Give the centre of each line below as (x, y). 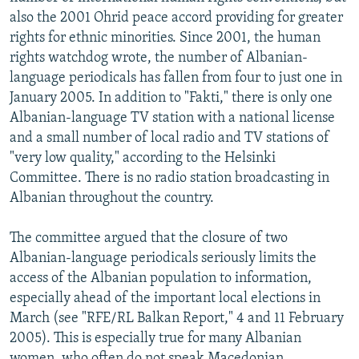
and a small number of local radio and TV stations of (169, 138)
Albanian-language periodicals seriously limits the (163, 258)
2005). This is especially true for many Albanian (155, 338)
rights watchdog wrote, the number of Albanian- (159, 58)
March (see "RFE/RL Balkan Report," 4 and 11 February (177, 318)
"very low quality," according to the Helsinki (143, 158)
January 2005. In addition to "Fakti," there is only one (171, 98)
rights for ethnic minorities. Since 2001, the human (165, 38)
